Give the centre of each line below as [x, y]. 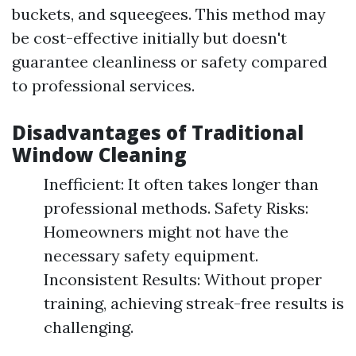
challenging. [89, 327]
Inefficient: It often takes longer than [181, 184]
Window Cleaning [99, 155]
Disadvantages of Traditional [158, 132]
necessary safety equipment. [151, 255]
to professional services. [103, 85]
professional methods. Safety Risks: [176, 208]
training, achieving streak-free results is [194, 303]
